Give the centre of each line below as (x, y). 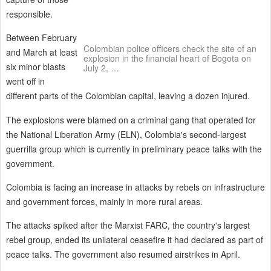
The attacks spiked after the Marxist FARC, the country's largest (128, 225)
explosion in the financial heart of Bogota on (167, 58)
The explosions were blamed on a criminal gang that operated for (131, 119)
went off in (25, 81)
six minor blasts (36, 67)
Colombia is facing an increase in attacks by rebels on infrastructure (135, 187)
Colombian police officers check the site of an (170, 48)
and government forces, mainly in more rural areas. (104, 202)
